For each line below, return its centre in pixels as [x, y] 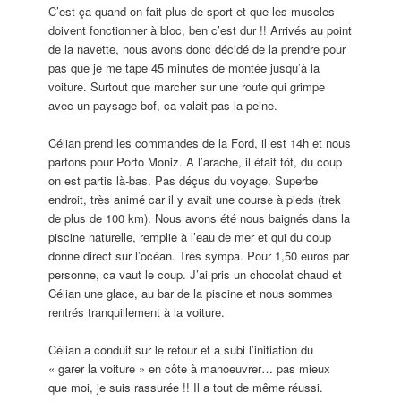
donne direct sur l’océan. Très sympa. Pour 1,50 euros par [199, 255]
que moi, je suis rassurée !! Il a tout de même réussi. [186, 387]
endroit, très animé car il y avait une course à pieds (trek [195, 199]
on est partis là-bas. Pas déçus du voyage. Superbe [183, 180]
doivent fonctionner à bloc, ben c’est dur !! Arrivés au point [200, 30]
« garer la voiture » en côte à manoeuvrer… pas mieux [190, 368]
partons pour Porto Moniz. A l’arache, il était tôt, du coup [196, 161]
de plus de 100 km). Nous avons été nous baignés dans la [200, 218]
